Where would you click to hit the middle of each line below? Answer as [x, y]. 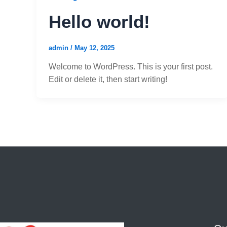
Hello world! [99, 21]
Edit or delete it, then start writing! [108, 80]
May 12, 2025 [94, 48]
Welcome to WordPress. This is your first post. [131, 67]
